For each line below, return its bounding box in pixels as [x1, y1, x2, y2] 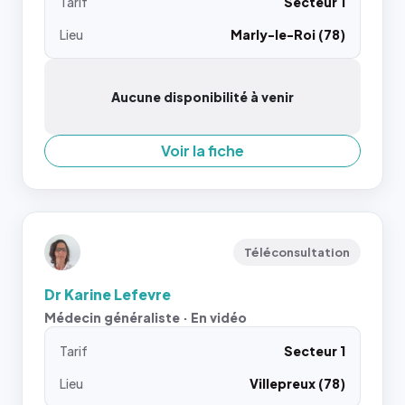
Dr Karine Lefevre [44, 285, 171, 304]
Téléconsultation [244, 245, 350, 259]
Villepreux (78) [250, 375, 345, 391]
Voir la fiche [161, 141, 244, 160]
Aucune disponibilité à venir [111, 89, 294, 105]
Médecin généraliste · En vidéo [44, 309, 247, 325]
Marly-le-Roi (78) [231, 26, 345, 42]
